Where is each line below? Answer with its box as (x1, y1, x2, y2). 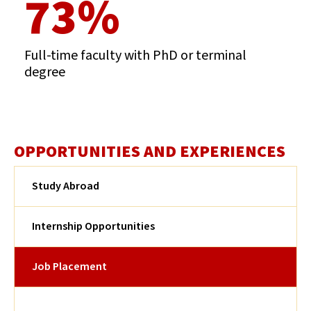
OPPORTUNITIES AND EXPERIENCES (14, 139, 285, 164)
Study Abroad (32, 178, 99, 194)
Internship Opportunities (32, 218, 155, 234)
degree (24, 62, 65, 82)
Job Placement (32, 258, 107, 274)
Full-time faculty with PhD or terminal (24, 45, 246, 65)
